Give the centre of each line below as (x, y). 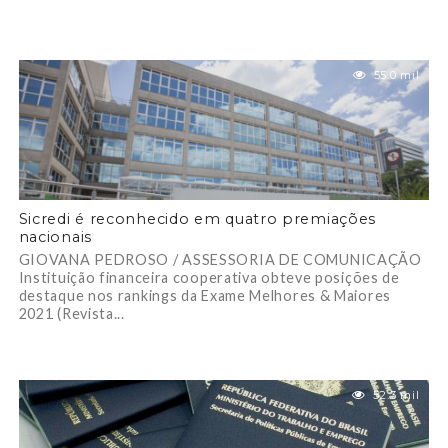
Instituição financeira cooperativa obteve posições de (209, 277)
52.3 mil (396, 395)
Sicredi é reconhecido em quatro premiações (197, 219)
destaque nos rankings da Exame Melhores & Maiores (204, 295)
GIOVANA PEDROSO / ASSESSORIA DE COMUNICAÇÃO (220, 259)
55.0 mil (396, 75)
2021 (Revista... (71, 313)
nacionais (55, 237)
